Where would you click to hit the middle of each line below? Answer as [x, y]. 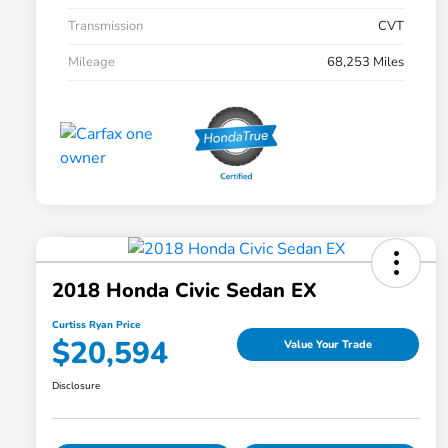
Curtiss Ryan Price [96, 325]
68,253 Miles [365, 62]
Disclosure [76, 386]
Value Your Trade [328, 344]
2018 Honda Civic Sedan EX [184, 291]
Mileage [91, 62]
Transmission [105, 26]
